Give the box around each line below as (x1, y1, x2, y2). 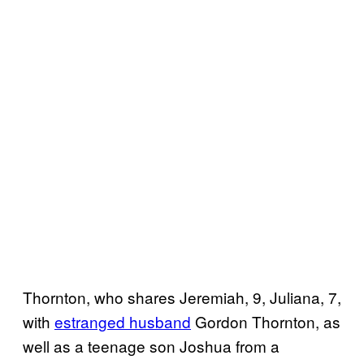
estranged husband (54, 310, 191, 333)
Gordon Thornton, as (191, 310, 340, 333)
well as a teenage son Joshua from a (23, 335, 279, 357)
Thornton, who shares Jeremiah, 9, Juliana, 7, (23, 286, 341, 309)
